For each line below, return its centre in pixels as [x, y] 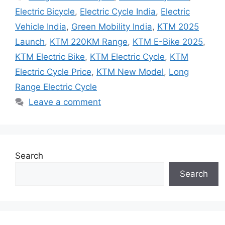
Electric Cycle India [118, 12]
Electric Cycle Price [53, 72]
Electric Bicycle [45, 12]
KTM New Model [130, 72]
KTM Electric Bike [50, 57]
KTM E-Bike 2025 [168, 42]
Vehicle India [41, 27]
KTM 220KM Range [89, 42]
